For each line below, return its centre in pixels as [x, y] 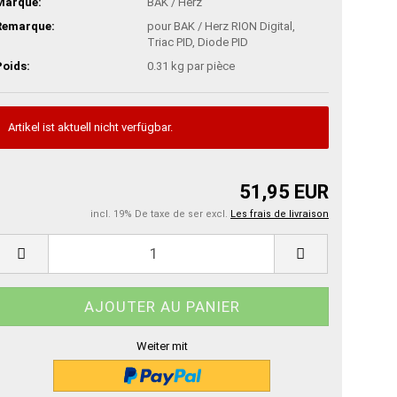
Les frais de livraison [280, 214]
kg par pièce [202, 66]
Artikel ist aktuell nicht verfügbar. [91, 127]
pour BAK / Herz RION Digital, [222, 27]
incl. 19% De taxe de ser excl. [160, 214]
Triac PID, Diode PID [198, 43]
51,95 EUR [284, 191]
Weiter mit [162, 346]
